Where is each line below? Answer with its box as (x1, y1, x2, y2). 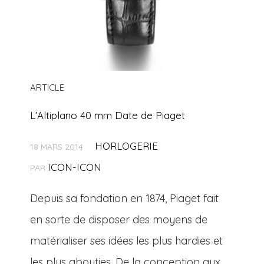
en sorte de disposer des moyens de (30, 213, 208, 227)
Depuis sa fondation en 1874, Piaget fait (30, 192, 219, 206)
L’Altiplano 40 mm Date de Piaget (30, 109, 186, 122)
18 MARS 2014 (30, 141, 84, 153)
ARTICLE (30, 82, 65, 94)
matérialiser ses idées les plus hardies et (30, 234, 223, 248)
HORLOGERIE (95, 140, 159, 153)
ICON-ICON (48, 161, 102, 174)
